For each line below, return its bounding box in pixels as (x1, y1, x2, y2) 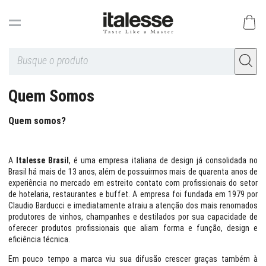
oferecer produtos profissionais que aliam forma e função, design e (8, 223, 258, 233)
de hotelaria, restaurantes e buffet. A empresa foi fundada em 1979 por (8, 189, 258, 199)
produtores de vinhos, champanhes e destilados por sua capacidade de (8, 212, 258, 221)
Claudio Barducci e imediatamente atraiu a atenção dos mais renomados (8, 201, 258, 210)
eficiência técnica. (8, 235, 70, 244)
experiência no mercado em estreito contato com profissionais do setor (8, 178, 258, 188)
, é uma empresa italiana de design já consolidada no (69, 156, 258, 165)
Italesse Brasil (16, 156, 69, 165)
